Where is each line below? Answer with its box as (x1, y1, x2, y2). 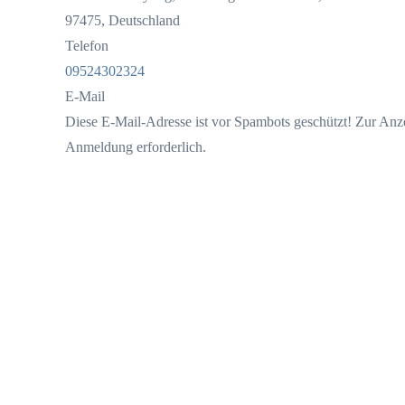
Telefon (65, 38, 108, 53)
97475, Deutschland (65, 13, 180, 28)
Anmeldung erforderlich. (65, 139, 206, 155)
